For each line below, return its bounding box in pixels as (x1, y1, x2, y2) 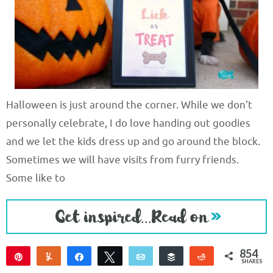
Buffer (183, 250, 208, 261)
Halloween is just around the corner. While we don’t (6, 99, 252, 112)
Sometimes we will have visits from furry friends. (6, 154, 239, 166)
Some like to (6, 172, 65, 185)
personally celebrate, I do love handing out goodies (6, 117, 250, 130)
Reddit (214, 250, 240, 261)
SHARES (241, 257, 262, 264)
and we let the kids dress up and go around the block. (6, 135, 260, 148)
